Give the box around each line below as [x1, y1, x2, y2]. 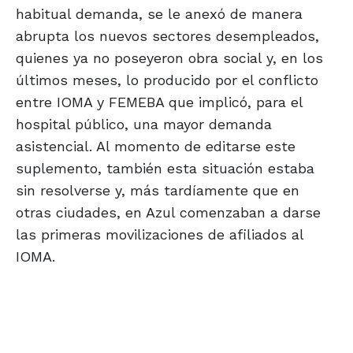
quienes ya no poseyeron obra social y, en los [16, 50, 323, 67]
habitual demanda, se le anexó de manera [16, 6, 303, 23]
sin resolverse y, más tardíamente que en [16, 182, 299, 199]
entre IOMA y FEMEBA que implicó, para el [16, 94, 303, 111]
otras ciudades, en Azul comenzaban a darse [16, 204, 321, 221]
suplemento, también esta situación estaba [16, 160, 314, 177]
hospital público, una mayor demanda [16, 116, 272, 133]
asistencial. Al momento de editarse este [16, 138, 295, 155]
